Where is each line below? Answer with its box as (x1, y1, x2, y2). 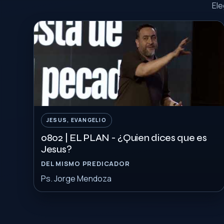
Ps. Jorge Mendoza (41, 173, 111, 184)
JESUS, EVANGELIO (46, 116, 106, 123)
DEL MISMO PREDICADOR (41, 159, 130, 168)
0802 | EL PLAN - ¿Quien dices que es (41, 132, 207, 143)
